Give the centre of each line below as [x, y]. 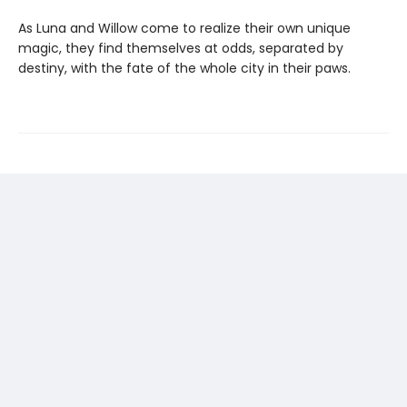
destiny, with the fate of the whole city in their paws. [184, 68]
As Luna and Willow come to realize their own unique [184, 28]
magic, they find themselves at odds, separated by [181, 48]
